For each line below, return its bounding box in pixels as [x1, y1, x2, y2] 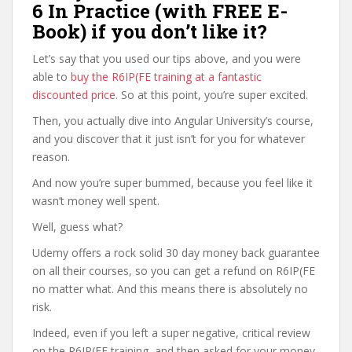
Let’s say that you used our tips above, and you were [32, 51, 301, 66]
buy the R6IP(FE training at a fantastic [71, 69, 262, 84]
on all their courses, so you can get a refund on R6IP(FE [32, 263, 315, 278]
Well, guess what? [32, 219, 123, 234]
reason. [32, 149, 70, 164]
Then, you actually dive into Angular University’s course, [32, 113, 313, 128]
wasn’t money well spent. [32, 193, 159, 208]
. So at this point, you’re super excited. [115, 87, 308, 102]
